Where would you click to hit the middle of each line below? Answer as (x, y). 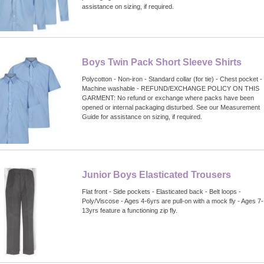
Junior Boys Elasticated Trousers (156, 174)
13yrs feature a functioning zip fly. (130, 210)
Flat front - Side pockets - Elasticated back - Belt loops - (161, 191)
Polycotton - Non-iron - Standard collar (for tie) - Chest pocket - (172, 79)
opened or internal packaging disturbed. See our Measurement (171, 107)
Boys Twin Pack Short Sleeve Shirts (162, 62)
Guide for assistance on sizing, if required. (142, 116)
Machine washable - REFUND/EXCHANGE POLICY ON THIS (171, 88)
